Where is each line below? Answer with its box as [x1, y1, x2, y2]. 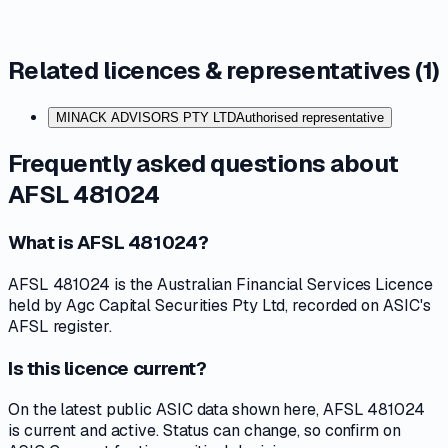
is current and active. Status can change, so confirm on [8, 420, 401, 442]
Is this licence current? [8, 355, 207, 381]
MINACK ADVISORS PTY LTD [56, 110, 236, 126]
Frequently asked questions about [8, 148, 399, 180]
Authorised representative [236, 110, 384, 126]
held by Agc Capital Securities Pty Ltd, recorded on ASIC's [8, 294, 431, 316]
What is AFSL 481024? [8, 230, 209, 256]
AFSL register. [8, 315, 112, 337]
